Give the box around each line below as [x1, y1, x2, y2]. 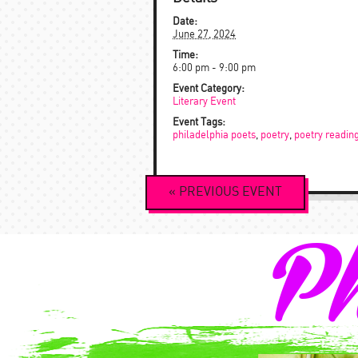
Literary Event [173, 97, 236, 107]
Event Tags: [173, 117, 225, 128]
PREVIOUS [176, 185, 242, 199]
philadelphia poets [173, 130, 256, 141]
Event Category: [173, 84, 245, 94]
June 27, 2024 [173, 30, 236, 40]
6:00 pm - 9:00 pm [173, 63, 256, 74]
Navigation [172, 200, 243, 216]
